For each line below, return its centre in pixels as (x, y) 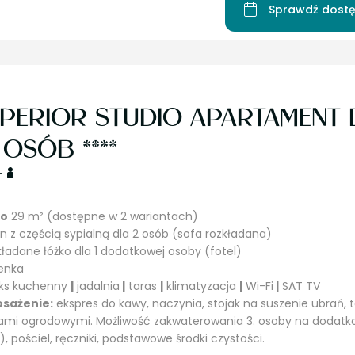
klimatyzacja (201, 286)
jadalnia (97, 286)
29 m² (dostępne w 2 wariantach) (103, 216)
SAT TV (300, 286)
